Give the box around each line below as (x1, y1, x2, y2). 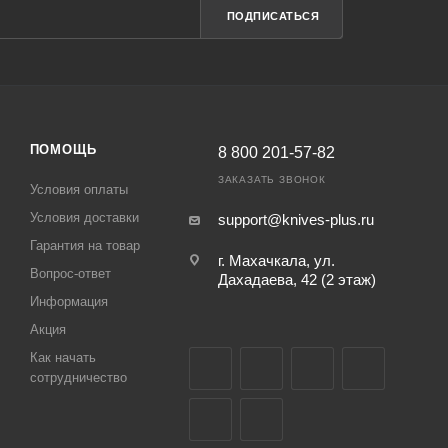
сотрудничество (29, 370, 127, 386)
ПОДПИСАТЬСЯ (226, 10, 320, 23)
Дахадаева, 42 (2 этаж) (217, 271, 376, 289)
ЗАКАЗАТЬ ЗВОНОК (217, 174, 326, 186)
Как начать (29, 350, 96, 366)
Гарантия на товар (29, 238, 140, 254)
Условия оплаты (29, 182, 128, 198)
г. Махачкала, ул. (217, 252, 335, 270)
